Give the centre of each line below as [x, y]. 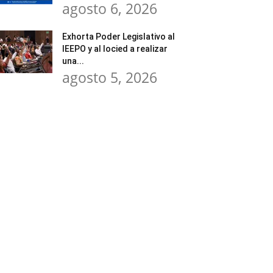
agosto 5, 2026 [110, 77]
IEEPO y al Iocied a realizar [115, 49]
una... [73, 61]
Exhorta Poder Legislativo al [119, 37]
